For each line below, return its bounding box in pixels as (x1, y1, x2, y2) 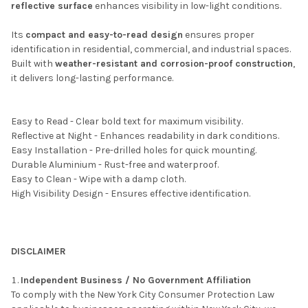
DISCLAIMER (11, 245, 66, 258)
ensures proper (183, 29, 254, 41)
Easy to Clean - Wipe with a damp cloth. (11, 173, 186, 186)
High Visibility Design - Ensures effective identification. (11, 188, 250, 200)
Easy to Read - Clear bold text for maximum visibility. (11, 115, 243, 128)
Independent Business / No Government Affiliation (21, 274, 251, 287)
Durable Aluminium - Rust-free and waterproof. (11, 159, 219, 171)
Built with (11, 58, 55, 70)
